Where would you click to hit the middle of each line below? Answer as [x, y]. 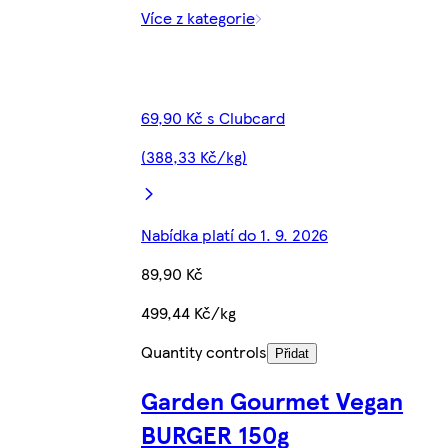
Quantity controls [204, 351]
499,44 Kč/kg [188, 312]
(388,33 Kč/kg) [194, 156]
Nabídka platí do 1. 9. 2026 [234, 234]
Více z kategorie [198, 17]
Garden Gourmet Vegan [272, 400]
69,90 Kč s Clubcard [213, 117]
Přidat [292, 353]
